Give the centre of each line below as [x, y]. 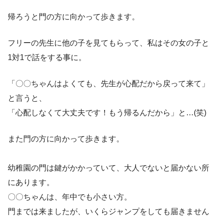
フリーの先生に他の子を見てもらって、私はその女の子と [108, 43]
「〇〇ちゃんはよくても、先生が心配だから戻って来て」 [108, 84]
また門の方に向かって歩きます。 [66, 139]
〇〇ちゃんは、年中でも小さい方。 [70, 197]
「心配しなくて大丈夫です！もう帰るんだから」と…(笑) [107, 113]
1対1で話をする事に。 [47, 58]
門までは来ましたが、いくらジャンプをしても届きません [108, 212]
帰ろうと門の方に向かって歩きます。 [74, 17]
